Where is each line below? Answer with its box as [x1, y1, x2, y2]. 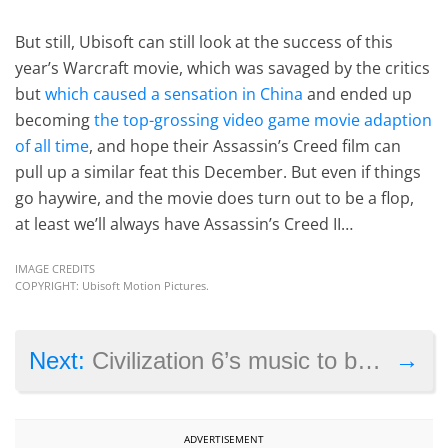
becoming [15, 108, 95, 131]
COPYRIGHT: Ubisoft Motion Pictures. [15, 278, 210, 293]
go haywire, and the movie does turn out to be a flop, [15, 186, 415, 209]
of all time [15, 134, 90, 157]
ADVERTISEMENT [184, 431, 264, 446]
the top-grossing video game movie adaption [94, 108, 433, 131]
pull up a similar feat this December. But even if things [15, 160, 422, 183]
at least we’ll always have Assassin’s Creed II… [15, 212, 354, 235]
